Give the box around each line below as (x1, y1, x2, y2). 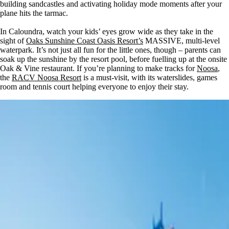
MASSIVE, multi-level (143, 36, 220, 45)
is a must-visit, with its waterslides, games (81, 73, 217, 82)
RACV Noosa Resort (12, 73, 81, 82)
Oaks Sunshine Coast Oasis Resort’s (26, 36, 143, 45)
